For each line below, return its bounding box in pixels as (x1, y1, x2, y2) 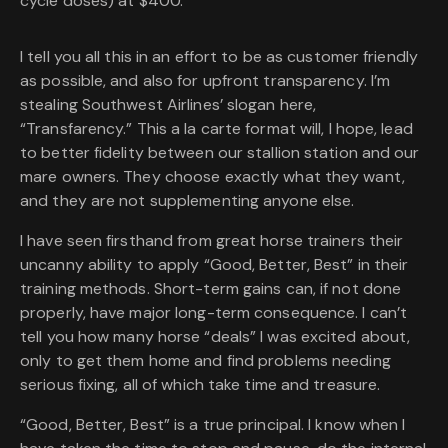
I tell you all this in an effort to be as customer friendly (20, 46, 418, 68)
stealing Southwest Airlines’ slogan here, (20, 94, 317, 116)
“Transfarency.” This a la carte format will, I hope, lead (20, 118, 413, 140)
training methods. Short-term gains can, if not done (20, 278, 402, 300)
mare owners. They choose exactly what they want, (20, 166, 405, 188)
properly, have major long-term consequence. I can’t (20, 302, 408, 324)
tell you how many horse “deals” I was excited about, (20, 326, 411, 348)
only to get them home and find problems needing (20, 350, 391, 372)
